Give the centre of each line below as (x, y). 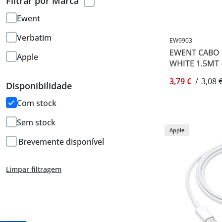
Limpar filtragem (34, 169)
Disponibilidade (39, 86)
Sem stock (36, 123)
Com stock (37, 103)
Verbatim (34, 38)
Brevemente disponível (61, 142)
